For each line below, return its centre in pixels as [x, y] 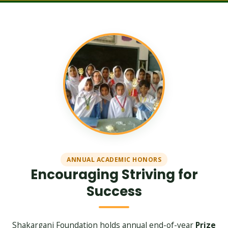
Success [114, 191]
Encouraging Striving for [114, 175]
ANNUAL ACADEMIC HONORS [114, 160]
